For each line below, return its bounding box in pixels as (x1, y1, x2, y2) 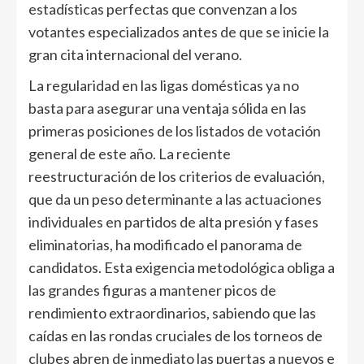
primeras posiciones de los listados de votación (28, 122, 321, 140)
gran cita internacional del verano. (28, 45, 242, 63)
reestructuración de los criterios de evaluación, (28, 167, 325, 185)
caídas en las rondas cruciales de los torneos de (28, 327, 323, 344)
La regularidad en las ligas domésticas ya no (28, 76, 299, 94)
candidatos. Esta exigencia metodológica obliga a (28, 258, 335, 276)
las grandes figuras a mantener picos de (28, 281, 276, 299)
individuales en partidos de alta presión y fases (28, 213, 318, 231)
